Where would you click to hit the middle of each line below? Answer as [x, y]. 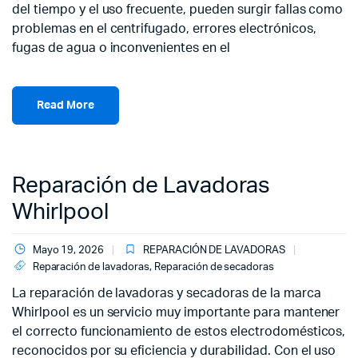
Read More [66, 105]
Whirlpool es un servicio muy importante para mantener [176, 312]
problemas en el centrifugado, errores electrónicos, [164, 29]
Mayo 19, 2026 [68, 251]
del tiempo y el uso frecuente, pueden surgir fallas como [178, 10]
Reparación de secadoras [214, 267]
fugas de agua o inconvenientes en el [121, 48]
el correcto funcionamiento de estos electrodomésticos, [179, 332]
